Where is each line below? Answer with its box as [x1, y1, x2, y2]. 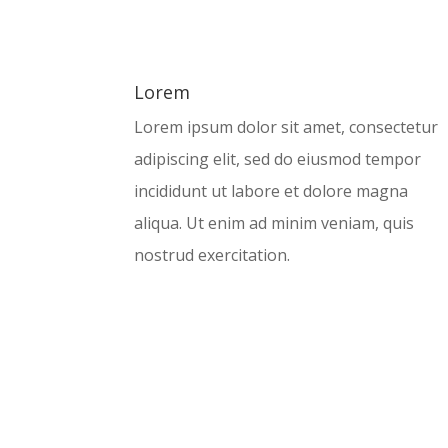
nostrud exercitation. [134, 243, 291, 266]
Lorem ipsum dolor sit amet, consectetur [134, 115, 439, 138]
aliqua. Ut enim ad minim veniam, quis [134, 211, 415, 234]
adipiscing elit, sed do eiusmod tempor [134, 147, 422, 170]
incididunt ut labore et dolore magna [134, 179, 409, 202]
